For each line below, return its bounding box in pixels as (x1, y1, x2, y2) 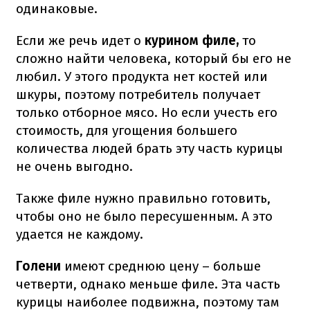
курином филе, (145, 32, 239, 48)
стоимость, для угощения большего (16, 122, 237, 138)
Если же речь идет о (16, 32, 145, 48)
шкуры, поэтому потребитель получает (16, 86, 260, 102)
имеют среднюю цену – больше (61, 257, 261, 274)
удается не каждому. (16, 226, 143, 242)
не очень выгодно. (16, 158, 133, 174)
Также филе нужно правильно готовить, (16, 190, 271, 206)
